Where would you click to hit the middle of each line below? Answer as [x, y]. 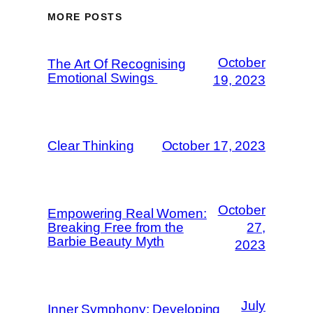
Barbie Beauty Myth [106, 241]
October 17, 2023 [213, 146]
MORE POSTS [85, 16]
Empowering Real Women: [127, 213]
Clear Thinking [91, 145]
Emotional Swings [103, 78]
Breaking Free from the [116, 227]
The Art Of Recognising [117, 64]
